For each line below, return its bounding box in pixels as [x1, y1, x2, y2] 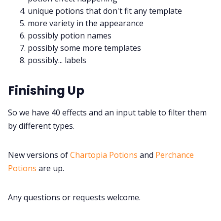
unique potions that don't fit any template [28, 5, 182, 17]
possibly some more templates [28, 42, 141, 54]
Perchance [155, 149, 194, 161]
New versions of [8, 149, 70, 161]
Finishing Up [8, 82, 84, 100]
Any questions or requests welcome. [8, 192, 141, 203]
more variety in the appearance [28, 18, 144, 29]
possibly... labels [28, 55, 86, 66]
